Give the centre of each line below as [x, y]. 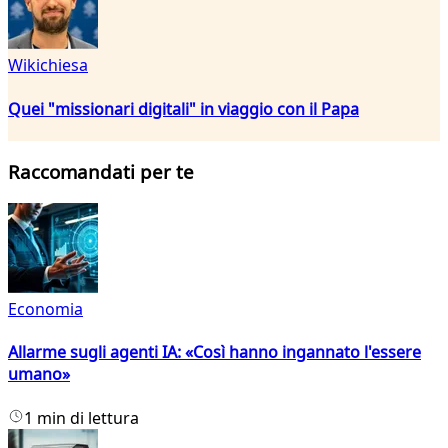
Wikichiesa [48, 65]
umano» [39, 374]
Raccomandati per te [101, 172]
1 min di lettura [81, 417]
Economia [45, 309]
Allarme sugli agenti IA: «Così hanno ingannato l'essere [214, 352]
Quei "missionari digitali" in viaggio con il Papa [183, 108]
